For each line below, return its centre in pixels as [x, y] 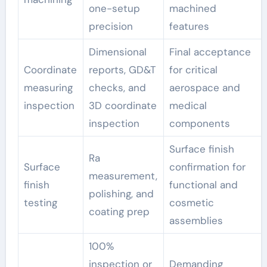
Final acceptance [210, 52]
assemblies [196, 221]
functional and [203, 185]
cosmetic [191, 203]
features [189, 27]
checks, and [117, 88]
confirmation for [207, 167]
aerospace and [204, 88]
